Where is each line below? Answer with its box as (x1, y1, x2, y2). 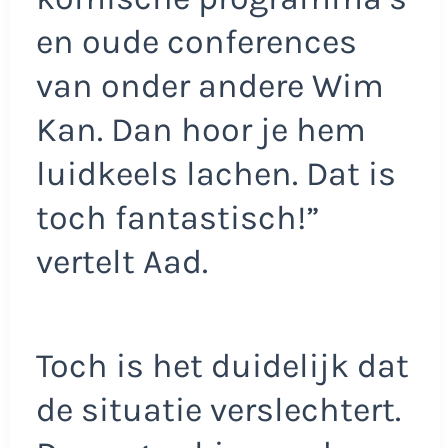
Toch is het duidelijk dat (35, 345, 409, 386)
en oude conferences (35, 22, 357, 63)
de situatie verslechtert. (35, 389, 401, 430)
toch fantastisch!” (35, 198, 320, 239)
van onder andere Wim (35, 66, 384, 107)
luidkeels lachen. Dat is (35, 154, 396, 195)
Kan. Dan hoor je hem (35, 110, 366, 151)
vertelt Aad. (35, 242, 208, 283)
